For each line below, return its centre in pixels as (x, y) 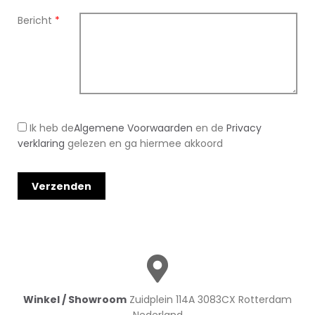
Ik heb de (52, 128)
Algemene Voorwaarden (133, 128)
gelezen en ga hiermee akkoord (144, 143)
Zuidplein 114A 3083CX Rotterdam (209, 300)
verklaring (41, 143)
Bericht (36, 20)
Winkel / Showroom (75, 300)
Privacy (244, 128)
